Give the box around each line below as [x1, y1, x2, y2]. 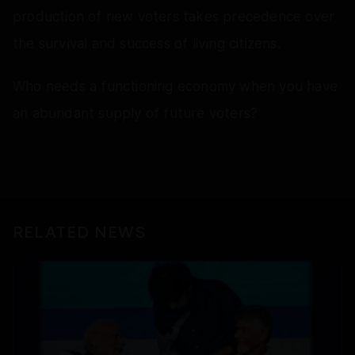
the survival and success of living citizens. [13, 35, 281, 52]
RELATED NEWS [13, 222, 146, 242]
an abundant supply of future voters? [13, 105, 258, 121]
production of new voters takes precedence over [13, 8, 335, 25]
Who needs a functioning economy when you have [13, 78, 338, 94]
